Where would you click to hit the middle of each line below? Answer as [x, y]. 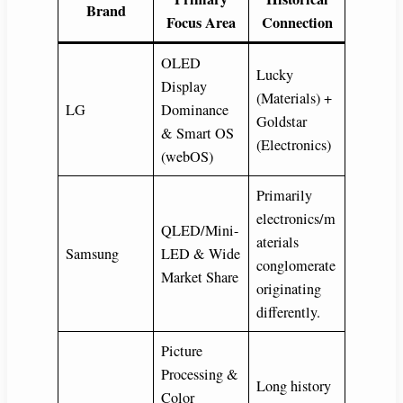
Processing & [200, 375]
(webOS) [188, 157]
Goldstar [282, 122]
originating [289, 289]
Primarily [285, 196]
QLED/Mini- [200, 231]
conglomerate [296, 266]
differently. [289, 313]
